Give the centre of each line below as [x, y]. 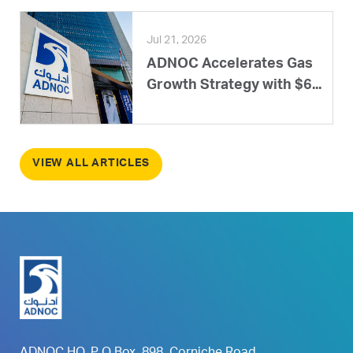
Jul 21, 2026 [176, 41]
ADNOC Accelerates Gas [230, 64]
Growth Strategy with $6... [234, 85]
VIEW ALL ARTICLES [91, 163]
